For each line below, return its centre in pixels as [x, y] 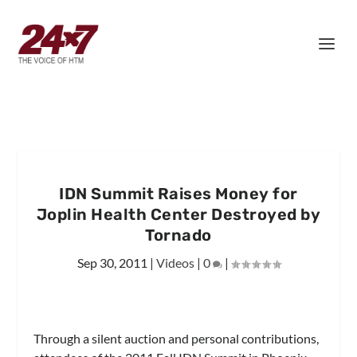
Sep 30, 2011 [112, 263]
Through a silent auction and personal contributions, [177, 338]
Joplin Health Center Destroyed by [178, 214]
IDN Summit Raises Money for [178, 194]
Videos [175, 263]
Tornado [178, 235]
